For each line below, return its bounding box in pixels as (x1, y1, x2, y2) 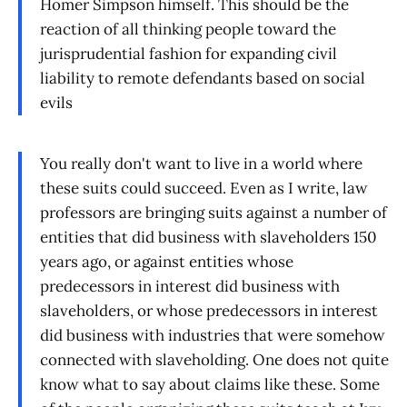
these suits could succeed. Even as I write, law (40, 178, 368, 199)
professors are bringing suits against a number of (40, 203, 387, 223)
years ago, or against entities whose (40, 252, 293, 273)
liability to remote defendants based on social (40, 67, 365, 88)
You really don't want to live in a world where (40, 154, 362, 174)
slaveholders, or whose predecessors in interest (40, 301, 378, 322)
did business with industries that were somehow (40, 325, 385, 346)
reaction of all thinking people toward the (40, 18, 336, 39)
